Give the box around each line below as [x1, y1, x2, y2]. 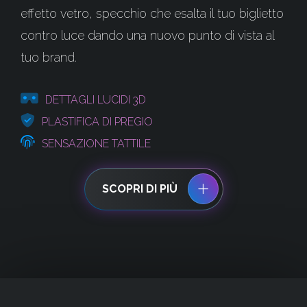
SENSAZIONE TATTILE [42, 137, 151, 150]
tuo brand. [21, 50, 77, 64]
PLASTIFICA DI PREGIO [42, 115, 153, 128]
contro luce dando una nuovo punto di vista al [21, 28, 274, 42]
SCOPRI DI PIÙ [101, 182, 177, 195]
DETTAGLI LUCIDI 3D [45, 93, 146, 106]
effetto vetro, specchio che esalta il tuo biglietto [21, 6, 284, 21]
